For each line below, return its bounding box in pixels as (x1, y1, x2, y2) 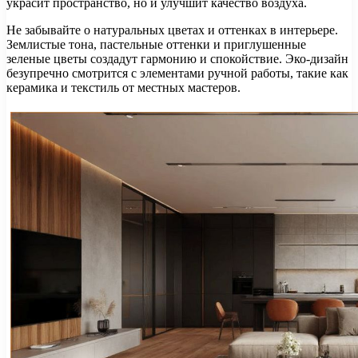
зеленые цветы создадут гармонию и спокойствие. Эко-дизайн (6, 52, 348, 66)
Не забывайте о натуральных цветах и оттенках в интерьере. (6, 23, 338, 38)
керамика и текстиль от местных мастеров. (6, 81, 241, 95)
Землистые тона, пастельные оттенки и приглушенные (6, 38, 306, 52)
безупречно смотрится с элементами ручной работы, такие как (6, 66, 348, 81)
